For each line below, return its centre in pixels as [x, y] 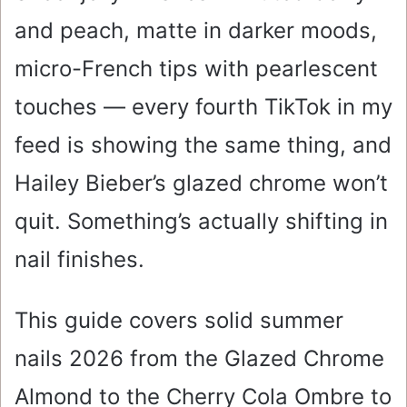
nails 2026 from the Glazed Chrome [199, 359]
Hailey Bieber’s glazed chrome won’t [201, 184]
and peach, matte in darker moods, [196, 31]
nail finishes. [79, 260]
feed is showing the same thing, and [203, 145]
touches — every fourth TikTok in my [203, 107]
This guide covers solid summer [179, 321]
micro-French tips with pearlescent [196, 69]
